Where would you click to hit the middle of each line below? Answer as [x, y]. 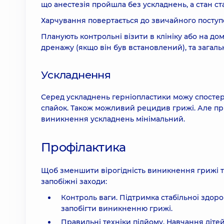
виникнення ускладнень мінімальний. [113, 119]
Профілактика [83, 147]
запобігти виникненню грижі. [117, 208]
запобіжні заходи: [74, 181]
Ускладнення [76, 75]
